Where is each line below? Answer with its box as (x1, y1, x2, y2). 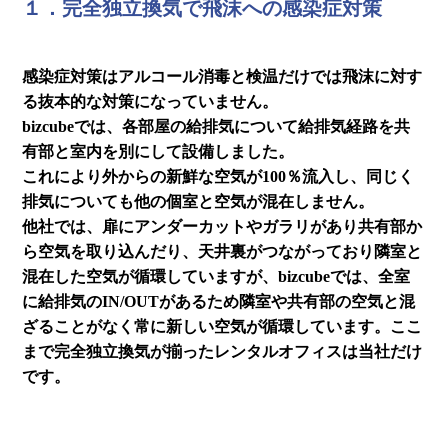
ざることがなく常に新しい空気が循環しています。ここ (22, 317, 423, 335)
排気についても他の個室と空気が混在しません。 (22, 192, 375, 210)
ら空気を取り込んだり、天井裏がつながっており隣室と (22, 242, 423, 260)
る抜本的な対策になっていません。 (22, 92, 279, 110)
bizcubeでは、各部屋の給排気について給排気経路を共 (22, 117, 411, 135)
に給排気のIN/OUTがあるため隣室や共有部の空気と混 (22, 292, 416, 310)
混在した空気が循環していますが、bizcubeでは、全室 (22, 267, 411, 285)
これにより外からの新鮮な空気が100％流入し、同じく (22, 167, 415, 185)
